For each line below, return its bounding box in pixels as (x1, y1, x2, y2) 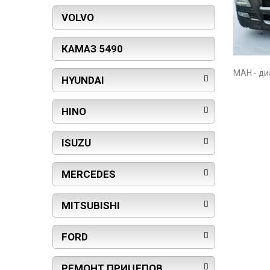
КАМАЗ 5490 (61, 43, 123, 55)
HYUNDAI (61, 74, 104, 87)
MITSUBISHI (61, 199, 120, 212)
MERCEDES (61, 168, 116, 181)
